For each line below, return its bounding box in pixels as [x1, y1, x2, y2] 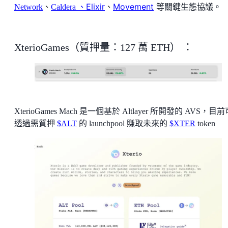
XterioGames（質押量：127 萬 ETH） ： [14, 42, 193, 53]
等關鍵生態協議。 [154, 2, 221, 12]
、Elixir [78, 2, 105, 12]
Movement [113, 2, 154, 12]
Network [14, 3, 43, 12]
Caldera [51, 3, 78, 12]
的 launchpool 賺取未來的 [77, 119, 169, 128]
